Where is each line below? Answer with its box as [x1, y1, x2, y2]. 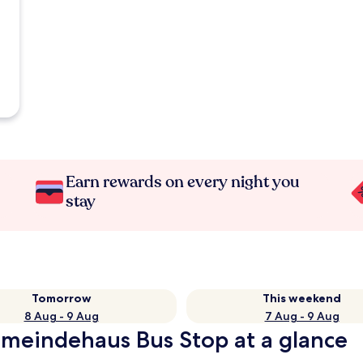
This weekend [263, 291, 341, 305]
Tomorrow [31, 291, 92, 305]
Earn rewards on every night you [66, 171, 301, 193]
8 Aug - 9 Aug [23, 309, 99, 323]
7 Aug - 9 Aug [264, 309, 340, 323]
